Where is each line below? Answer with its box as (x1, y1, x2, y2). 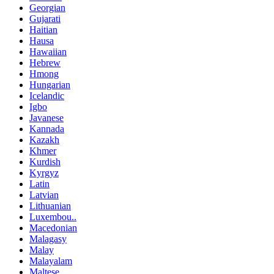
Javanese (29, 112, 64, 123)
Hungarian (29, 79, 70, 90)
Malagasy (29, 233, 67, 244)
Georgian (29, 2, 65, 13)
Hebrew (29, 57, 61, 68)
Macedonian (29, 222, 77, 233)
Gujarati (29, 13, 61, 24)
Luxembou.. (29, 211, 76, 222)
